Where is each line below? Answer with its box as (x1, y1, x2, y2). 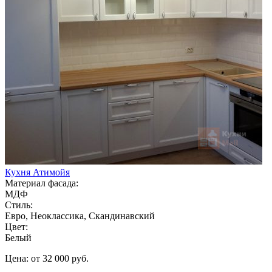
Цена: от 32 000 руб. (5, 253, 89, 263)
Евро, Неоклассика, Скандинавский (5, 210, 155, 221)
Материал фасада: (5, 177, 78, 188)
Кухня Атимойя (5, 166, 70, 177)
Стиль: (5, 199, 33, 210)
